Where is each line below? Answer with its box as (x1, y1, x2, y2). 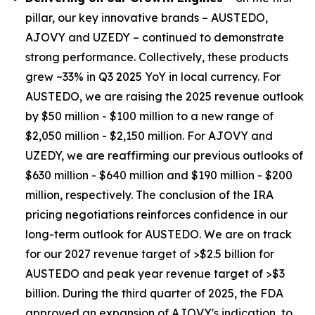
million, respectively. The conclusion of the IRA (25, 188, 274, 202)
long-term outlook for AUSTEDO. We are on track (25, 227, 292, 241)
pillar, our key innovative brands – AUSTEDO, (25, 11, 268, 25)
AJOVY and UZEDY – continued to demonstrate (25, 30, 284, 44)
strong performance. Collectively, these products (25, 50, 288, 64)
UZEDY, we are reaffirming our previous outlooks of (25, 148, 303, 162)
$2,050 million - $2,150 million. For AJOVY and (25, 129, 273, 143)
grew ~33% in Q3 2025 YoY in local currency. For (25, 70, 281, 84)
